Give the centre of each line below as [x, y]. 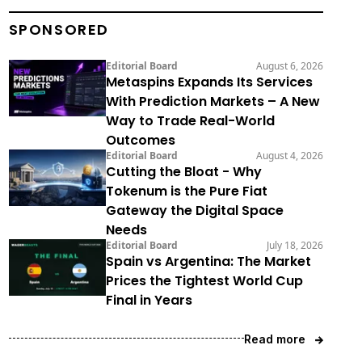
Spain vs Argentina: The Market [208, 261]
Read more [274, 339]
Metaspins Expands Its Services [209, 82]
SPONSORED [59, 29]
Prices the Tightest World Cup [204, 280]
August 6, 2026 [289, 65]
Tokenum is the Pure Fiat [186, 191]
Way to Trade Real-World [190, 120]
